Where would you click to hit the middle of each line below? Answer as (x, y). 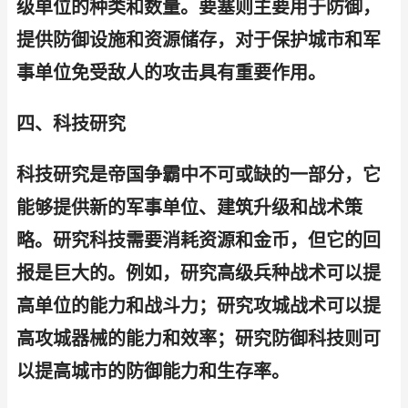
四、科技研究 (71, 124)
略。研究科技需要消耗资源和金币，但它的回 (199, 240)
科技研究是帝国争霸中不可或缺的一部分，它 (199, 175)
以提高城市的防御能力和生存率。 (153, 372)
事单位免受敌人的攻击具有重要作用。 (171, 73)
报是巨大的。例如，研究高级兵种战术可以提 (199, 273)
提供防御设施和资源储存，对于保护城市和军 (199, 40)
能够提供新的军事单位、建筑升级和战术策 (189, 208)
